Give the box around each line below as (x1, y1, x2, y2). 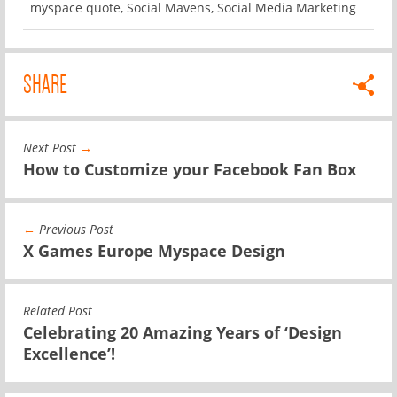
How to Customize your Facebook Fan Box (23, 158, 356, 180)
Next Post (23, 138, 80, 156)
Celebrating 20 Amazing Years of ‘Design (23, 321, 342, 343)
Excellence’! (23, 342, 115, 364)
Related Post (23, 301, 92, 319)
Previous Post (35, 220, 113, 237)
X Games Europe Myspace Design (23, 239, 285, 261)
